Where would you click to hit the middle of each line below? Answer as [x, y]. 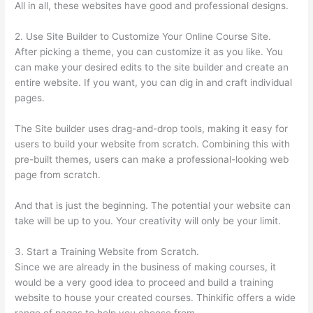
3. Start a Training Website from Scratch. [107, 251]
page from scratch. [58, 174]
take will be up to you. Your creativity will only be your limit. [148, 220]
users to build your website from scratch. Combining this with [153, 144]
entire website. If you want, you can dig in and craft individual [154, 83]
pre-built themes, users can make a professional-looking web [152, 159]
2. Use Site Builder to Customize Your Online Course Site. [143, 37]
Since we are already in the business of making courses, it [146, 267]
